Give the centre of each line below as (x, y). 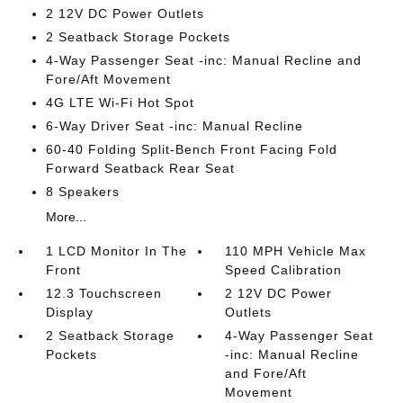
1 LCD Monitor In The (116, 251)
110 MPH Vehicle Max (296, 251)
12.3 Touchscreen (103, 293)
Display (69, 312)
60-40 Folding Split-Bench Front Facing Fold (191, 149)
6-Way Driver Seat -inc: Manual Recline (174, 126)
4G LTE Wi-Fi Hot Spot (120, 103)
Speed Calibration (284, 270)
